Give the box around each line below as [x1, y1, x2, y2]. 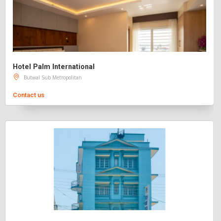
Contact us [13, 91, 44, 99]
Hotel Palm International [13, 63, 95, 71]
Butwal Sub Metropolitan [24, 74, 82, 81]
